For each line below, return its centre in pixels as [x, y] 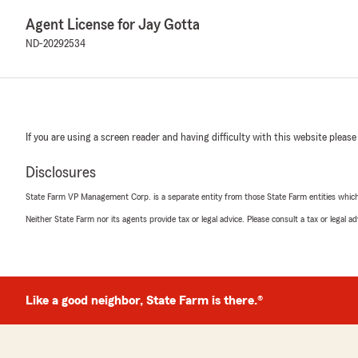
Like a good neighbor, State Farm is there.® [144, 300]
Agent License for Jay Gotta [113, 25]
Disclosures [61, 173]
